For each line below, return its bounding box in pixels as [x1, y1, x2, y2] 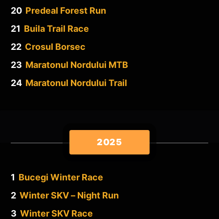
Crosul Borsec [25, 41, 86, 52]
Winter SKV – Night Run [20, 190, 119, 200]
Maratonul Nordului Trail [25, 77, 127, 88]
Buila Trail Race [24, 23, 89, 34]
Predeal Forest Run [25, 5, 106, 16]
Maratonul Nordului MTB [25, 59, 128, 70]
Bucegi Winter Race [19, 172, 103, 182]
